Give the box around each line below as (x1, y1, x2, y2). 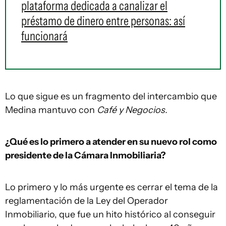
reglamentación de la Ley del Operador (5, 195, 168, 206)
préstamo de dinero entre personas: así (21, 13, 185, 28)
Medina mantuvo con (5, 104, 97, 116)
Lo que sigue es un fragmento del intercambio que (5, 91, 217, 102)
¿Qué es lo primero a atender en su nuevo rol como (5, 136, 217, 147)
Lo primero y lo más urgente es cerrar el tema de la (5, 182, 218, 193)
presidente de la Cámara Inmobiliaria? (5, 150, 166, 161)
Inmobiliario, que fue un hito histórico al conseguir (5, 209, 215, 220)
